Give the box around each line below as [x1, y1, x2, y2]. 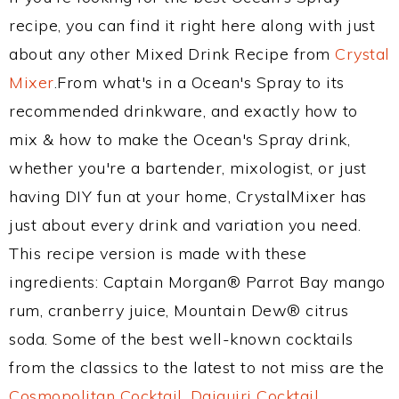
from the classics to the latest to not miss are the [9, 357, 385, 378]
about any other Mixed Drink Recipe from [9, 44, 335, 64]
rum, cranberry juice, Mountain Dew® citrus [9, 300, 348, 321]
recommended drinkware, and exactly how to [9, 101, 358, 121]
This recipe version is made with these [9, 243, 306, 264]
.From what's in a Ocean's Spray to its [53, 72, 345, 93]
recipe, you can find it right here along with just [9, 15, 375, 36]
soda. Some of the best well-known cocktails [9, 329, 354, 349]
